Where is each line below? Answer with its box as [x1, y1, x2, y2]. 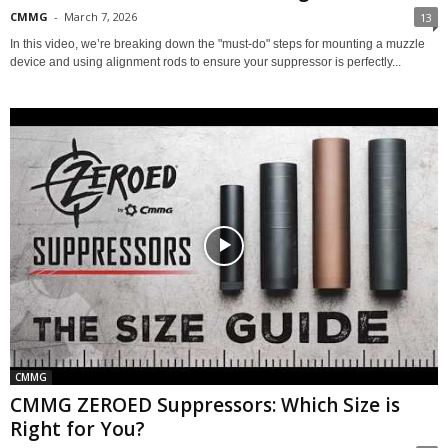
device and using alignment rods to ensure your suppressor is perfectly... [10, 54, 401, 69]
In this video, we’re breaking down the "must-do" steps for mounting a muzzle [10, 36, 425, 51]
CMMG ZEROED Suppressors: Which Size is [10, 391, 400, 418]
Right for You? [10, 415, 145, 442]
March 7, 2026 [64, 8, 137, 24]
